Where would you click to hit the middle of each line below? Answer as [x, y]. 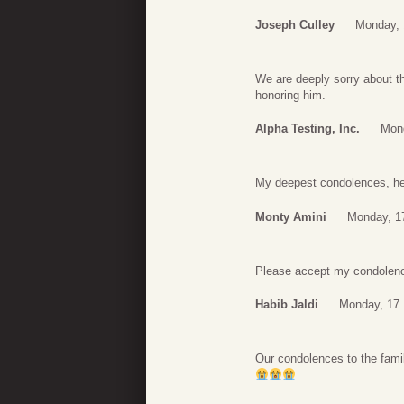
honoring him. [290, 95]
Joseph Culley [295, 24]
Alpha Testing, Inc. [308, 129]
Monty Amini [291, 216]
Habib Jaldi [287, 305]
